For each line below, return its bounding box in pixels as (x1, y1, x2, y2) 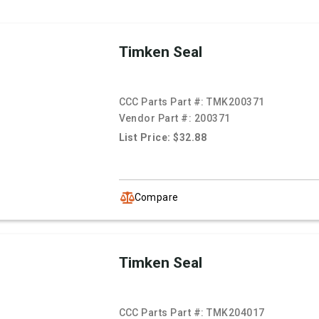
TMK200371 (206, 96, 265, 108)
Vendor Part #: (118, 113, 194, 125)
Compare (134, 191, 179, 203)
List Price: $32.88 (118, 132, 207, 144)
